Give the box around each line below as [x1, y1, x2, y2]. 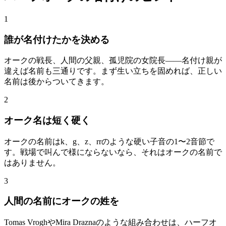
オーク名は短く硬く [4, 115, 90, 126]
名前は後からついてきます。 [4, 77, 109, 86]
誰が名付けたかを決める [4, 34, 109, 45]
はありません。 [4, 158, 61, 167]
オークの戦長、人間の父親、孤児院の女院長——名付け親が [4, 56, 222, 65]
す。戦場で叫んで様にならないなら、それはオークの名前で [4, 147, 222, 156]
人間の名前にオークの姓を [4, 196, 119, 207]
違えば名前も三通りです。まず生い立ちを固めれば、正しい [4, 67, 222, 76]
